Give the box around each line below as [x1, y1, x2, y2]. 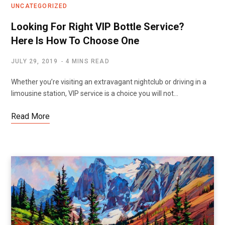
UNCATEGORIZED [11, 3, 68, 10]
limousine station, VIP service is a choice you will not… [11, 89, 178, 98]
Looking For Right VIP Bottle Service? [11, 21, 184, 33]
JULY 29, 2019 [11, 58, 58, 65]
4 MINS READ [65, 58, 109, 65]
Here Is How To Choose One [11, 35, 139, 47]
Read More [11, 111, 50, 122]
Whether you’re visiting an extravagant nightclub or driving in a [11, 78, 206, 86]
